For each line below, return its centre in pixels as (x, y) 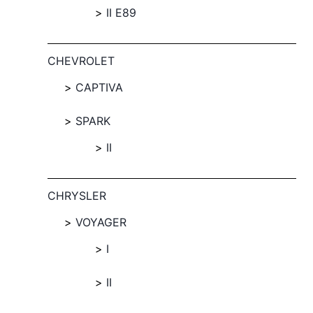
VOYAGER (101, 222)
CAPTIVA (99, 87)
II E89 (121, 13)
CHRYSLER (77, 196)
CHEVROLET (81, 61)
